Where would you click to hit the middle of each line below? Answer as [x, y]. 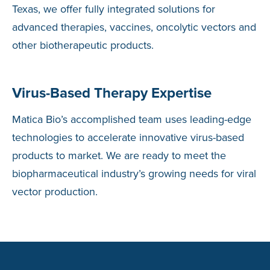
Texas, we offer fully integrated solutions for [114, 9]
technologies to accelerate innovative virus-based [128, 138]
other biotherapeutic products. [83, 45]
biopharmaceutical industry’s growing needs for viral [134, 174]
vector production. [55, 192]
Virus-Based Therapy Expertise [112, 93]
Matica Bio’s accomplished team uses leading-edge [132, 120]
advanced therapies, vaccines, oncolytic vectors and [134, 27]
